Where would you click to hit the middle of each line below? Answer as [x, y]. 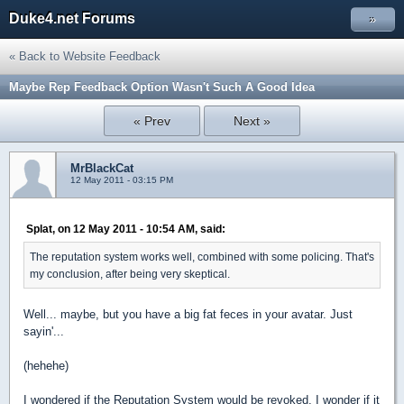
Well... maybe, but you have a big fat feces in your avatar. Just [188, 314]
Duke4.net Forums [72, 18]
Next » [252, 121]
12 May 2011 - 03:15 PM [122, 180]
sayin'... [44, 331]
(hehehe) [46, 366]
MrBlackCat [102, 168]
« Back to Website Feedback [85, 56]
